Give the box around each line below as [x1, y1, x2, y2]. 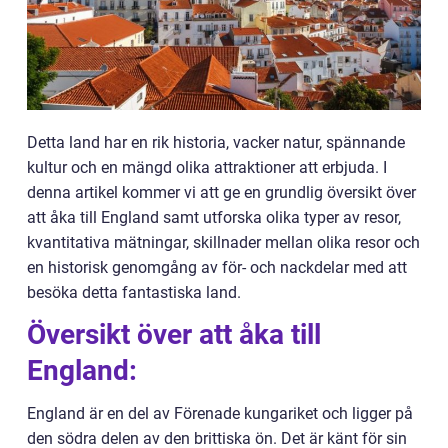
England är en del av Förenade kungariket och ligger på [27, 404, 413, 423]
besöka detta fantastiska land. [27, 283, 241, 302]
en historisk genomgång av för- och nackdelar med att [27, 258, 407, 277]
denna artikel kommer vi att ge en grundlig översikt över [27, 183, 416, 202]
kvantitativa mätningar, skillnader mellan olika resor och [27, 233, 420, 252]
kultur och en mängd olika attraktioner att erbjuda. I [27, 158, 387, 177]
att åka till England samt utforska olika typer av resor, [27, 208, 401, 227]
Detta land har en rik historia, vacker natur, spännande [27, 133, 405, 152]
